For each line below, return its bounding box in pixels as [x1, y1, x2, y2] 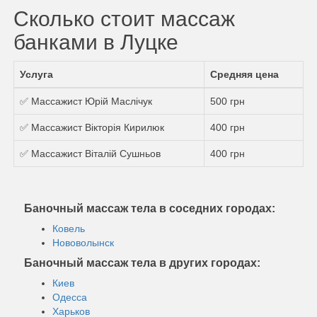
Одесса [52, 291, 87, 303]
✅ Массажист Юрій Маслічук [20, 95, 152, 107]
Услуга [20, 68, 53, 80]
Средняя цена [210, 68, 279, 80]
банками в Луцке [13, 30, 178, 54]
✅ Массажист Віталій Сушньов [20, 147, 161, 159]
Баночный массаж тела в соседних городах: [24, 202, 275, 214]
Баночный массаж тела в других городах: [24, 256, 260, 269]
